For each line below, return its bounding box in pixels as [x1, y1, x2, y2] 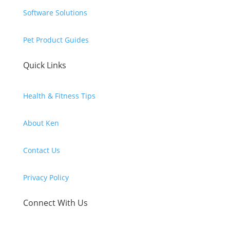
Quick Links [23, 60, 66, 71]
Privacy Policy [23, 172, 69, 183]
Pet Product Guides [23, 35, 89, 45]
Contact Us [23, 145, 60, 156]
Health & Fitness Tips [23, 91, 95, 101]
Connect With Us [23, 197, 88, 209]
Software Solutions [23, 8, 87, 18]
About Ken [23, 118, 59, 128]
